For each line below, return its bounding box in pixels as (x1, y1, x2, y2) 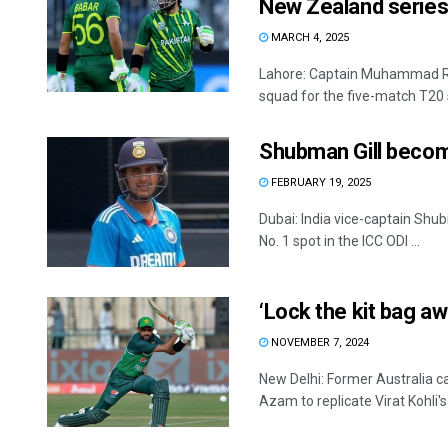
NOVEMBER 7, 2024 (268, 336, 369, 350)
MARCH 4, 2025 (268, 31, 349, 44)
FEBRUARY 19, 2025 (268, 176, 371, 189)
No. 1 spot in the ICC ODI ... (259, 233, 420, 249)
